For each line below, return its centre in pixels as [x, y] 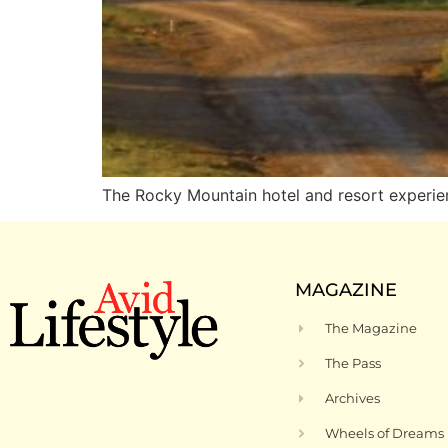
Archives [353, 398]
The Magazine [371, 328]
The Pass [353, 363]
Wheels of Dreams [385, 433]
